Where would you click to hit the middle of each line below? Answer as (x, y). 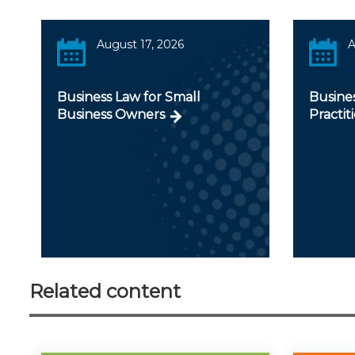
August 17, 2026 (140, 44)
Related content (105, 291)
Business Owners (111, 114)
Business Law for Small (129, 97)
